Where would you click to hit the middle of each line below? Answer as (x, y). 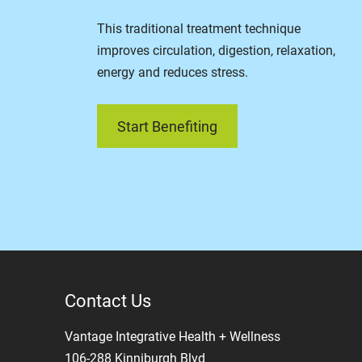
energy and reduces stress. (173, 72)
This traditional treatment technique (199, 29)
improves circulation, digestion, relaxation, (216, 51)
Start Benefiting (167, 126)
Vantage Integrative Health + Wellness (173, 337)
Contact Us (108, 301)
